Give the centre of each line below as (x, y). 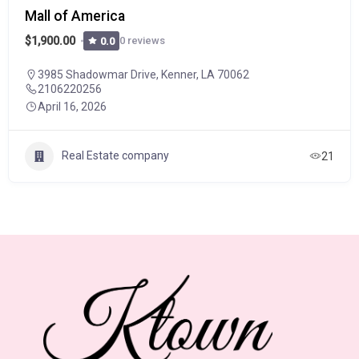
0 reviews (143, 40)
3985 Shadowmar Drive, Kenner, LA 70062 (143, 74)
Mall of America (75, 16)
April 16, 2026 (72, 106)
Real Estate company (115, 155)
